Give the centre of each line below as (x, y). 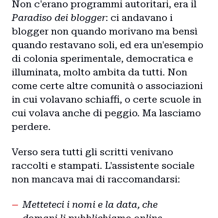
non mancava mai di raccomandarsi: (96, 179)
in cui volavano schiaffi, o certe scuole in (107, 99)
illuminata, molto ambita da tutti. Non (100, 72)
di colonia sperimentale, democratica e (102, 58)
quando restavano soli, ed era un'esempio (108, 45)
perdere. (31, 127)
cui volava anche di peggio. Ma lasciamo (106, 113)
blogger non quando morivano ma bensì (105, 31)
